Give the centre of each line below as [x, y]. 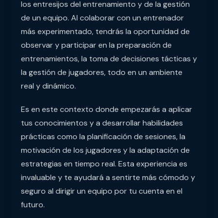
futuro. [33, 205]
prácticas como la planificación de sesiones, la [103, 137]
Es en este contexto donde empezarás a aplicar [106, 109]
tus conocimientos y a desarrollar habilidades [102, 123]
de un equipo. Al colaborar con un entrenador [102, 18]
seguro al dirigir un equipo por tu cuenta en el [101, 191]
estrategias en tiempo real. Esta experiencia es [104, 164]
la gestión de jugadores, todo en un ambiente [101, 73]
